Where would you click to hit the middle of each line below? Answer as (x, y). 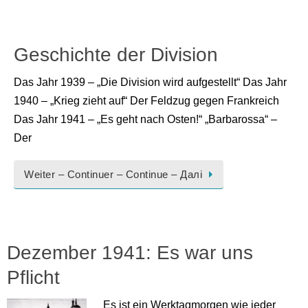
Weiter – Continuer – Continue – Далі (113, 174)
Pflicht (33, 278)
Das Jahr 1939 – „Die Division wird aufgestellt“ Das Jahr (150, 81)
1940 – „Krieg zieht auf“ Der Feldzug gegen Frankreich (146, 100)
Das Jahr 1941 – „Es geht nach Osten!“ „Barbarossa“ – (145, 119)
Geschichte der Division (116, 54)
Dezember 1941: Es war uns (130, 253)
